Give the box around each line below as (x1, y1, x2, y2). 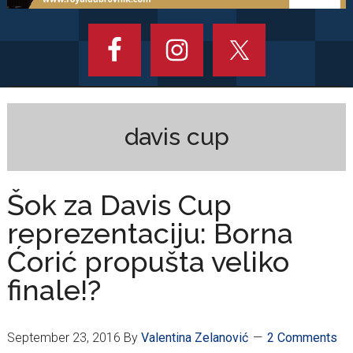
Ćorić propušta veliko (6, 245, 289, 279)
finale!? (6, 273, 101, 307)
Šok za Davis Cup (6, 188, 232, 222)
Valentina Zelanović (140, 330, 248, 346)
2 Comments (266, 330, 337, 346)
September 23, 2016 (6, 330, 121, 346)
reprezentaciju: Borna (6, 217, 293, 251)
